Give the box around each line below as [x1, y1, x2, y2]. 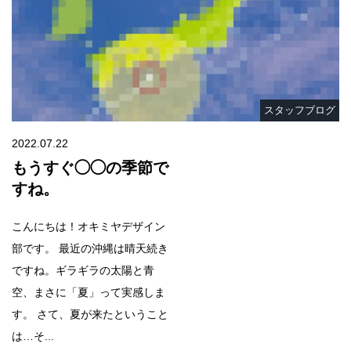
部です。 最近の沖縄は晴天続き [12, 241, 168, 255]
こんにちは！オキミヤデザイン [12, 219, 165, 233]
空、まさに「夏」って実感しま [12, 285, 165, 299]
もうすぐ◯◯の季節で [12, 158, 168, 176]
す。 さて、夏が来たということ [12, 307, 168, 320]
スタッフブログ [264, 103, 335, 116]
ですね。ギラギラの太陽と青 [12, 263, 154, 277]
